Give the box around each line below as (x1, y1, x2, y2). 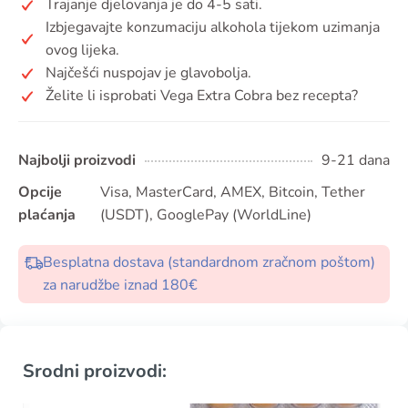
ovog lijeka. (46, 40, 119, 60)
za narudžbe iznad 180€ (43, 275, 198, 295)
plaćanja (18, 205, 76, 225)
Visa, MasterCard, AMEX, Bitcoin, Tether (99, 182, 365, 202)
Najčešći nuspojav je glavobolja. (46, 63, 251, 83)
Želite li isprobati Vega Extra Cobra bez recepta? (46, 86, 358, 106)
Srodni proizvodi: (23, 359, 167, 383)
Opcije (18, 182, 62, 202)
